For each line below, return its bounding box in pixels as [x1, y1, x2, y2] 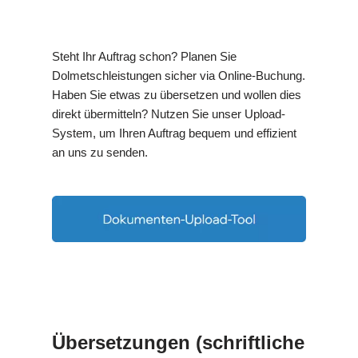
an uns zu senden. [52, 145, 148, 160]
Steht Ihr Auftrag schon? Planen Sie [52, 50, 237, 64]
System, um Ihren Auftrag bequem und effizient [52, 126, 296, 141]
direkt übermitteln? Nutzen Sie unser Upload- [52, 107, 285, 121]
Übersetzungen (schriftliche [52, 332, 304, 354]
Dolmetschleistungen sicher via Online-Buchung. [52, 69, 305, 83]
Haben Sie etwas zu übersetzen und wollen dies [52, 88, 301, 102]
